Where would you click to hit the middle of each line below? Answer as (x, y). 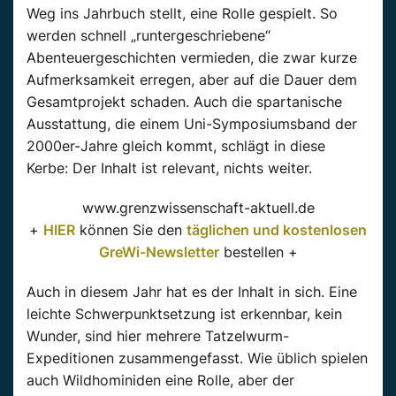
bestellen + (258, 251)
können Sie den (131, 229)
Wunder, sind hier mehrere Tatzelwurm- (158, 335)
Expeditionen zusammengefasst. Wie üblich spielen (197, 358)
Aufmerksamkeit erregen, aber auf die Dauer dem (192, 79)
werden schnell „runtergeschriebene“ (148, 35)
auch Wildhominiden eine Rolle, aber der (160, 380)
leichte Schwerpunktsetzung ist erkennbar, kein (184, 313)
